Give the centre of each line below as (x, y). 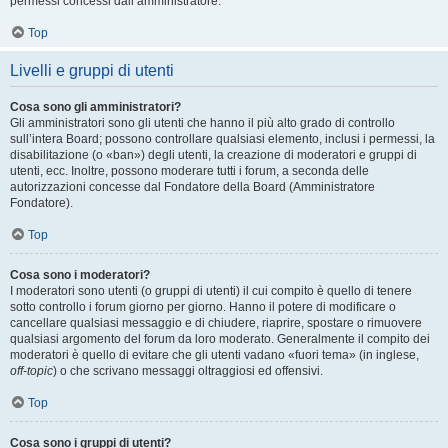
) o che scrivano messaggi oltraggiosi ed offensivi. (188, 371)
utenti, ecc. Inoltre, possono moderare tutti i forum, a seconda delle (189, 171)
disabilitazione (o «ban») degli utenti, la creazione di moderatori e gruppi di (213, 155)
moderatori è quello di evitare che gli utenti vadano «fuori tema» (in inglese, (214, 355)
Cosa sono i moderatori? (80, 275)
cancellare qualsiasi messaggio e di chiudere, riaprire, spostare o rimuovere (216, 323)
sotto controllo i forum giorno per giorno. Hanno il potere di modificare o (203, 307)
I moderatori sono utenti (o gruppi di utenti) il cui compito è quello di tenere (211, 291)
